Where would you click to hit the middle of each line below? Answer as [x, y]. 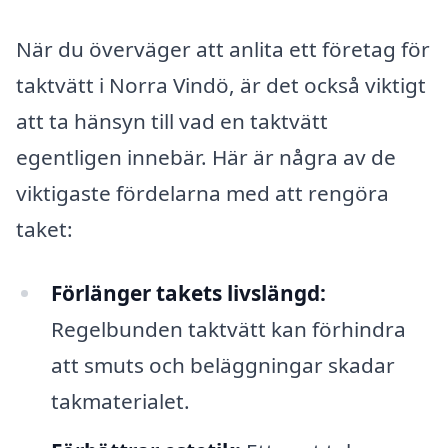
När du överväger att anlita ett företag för [223, 49]
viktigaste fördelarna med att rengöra [202, 193]
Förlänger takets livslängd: [188, 293]
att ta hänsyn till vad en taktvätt [172, 121]
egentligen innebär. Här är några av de [206, 157]
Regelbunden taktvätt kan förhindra [228, 329]
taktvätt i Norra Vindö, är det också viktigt [221, 85]
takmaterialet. [120, 401]
